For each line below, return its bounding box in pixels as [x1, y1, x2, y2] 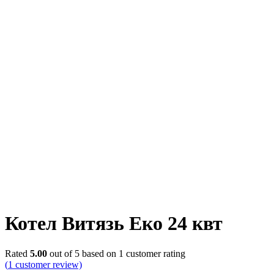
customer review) [13, 259, 82, 270]
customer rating [124, 248, 185, 259]
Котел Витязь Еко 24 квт [5, 212, 223, 235]
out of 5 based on [47, 248, 119, 259]
